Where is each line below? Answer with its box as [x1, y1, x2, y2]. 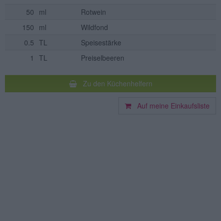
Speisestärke [81, 37, 121, 48]
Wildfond [81, 22, 108, 33]
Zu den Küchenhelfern [76, 78, 152, 89]
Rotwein [81, 7, 106, 17]
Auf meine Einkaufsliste [131, 101, 210, 111]
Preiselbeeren [81, 53, 124, 63]
